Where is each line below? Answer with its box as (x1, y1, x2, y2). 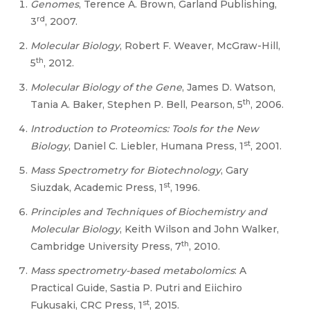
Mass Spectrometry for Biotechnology (30, 164, 221, 176)
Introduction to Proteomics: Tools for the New (30, 122, 259, 135)
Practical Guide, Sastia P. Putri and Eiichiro (30, 282, 242, 294)
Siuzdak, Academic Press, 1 (30, 181, 163, 194)
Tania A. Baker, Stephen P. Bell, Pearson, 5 (30, 98, 243, 111)
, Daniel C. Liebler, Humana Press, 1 (69, 140, 244, 152)
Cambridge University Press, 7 (30, 240, 181, 253)
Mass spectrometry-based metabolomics (30, 264, 235, 277)
